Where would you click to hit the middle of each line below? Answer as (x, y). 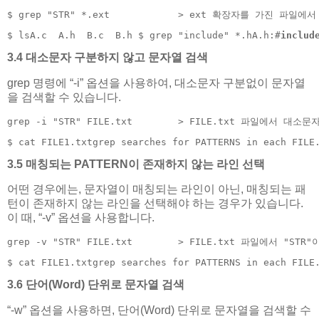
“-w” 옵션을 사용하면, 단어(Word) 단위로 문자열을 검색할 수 (159, 310)
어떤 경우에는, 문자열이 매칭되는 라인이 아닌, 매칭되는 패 (157, 189)
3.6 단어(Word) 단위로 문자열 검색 (96, 284)
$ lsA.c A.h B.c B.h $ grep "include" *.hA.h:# (144, 36)
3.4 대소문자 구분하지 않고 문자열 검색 (108, 58)
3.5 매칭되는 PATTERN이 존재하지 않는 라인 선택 (136, 164)
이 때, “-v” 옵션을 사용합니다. (81, 218)
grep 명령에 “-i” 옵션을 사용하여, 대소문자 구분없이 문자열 (156, 83)
